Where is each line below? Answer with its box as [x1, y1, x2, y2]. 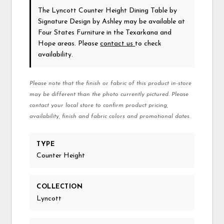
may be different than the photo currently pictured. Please [29, 91, 189, 98]
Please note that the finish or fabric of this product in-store [29, 80, 192, 87]
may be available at [122, 18, 185, 26]
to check [135, 40, 162, 48]
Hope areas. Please [38, 40, 100, 48]
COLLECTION [36, 183, 83, 190]
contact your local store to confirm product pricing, [29, 102, 168, 109]
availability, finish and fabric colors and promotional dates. [29, 113, 191, 120]
